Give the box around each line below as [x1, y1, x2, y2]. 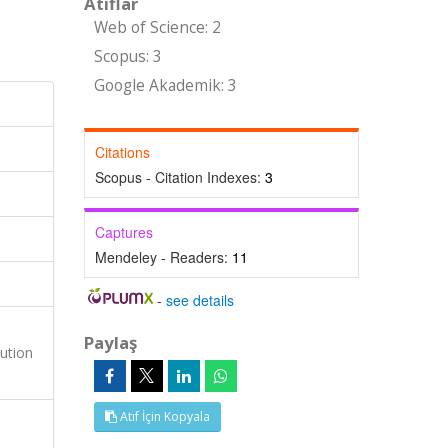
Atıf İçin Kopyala [116, 408, 210, 425]
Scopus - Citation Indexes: [94, 167, 265, 187]
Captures [94, 222, 153, 242]
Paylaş [83, 331, 137, 354]
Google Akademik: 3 [93, 75, 237, 96]
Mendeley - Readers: [94, 247, 232, 267]
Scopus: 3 [93, 46, 162, 67]
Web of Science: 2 [93, 17, 221, 38]
